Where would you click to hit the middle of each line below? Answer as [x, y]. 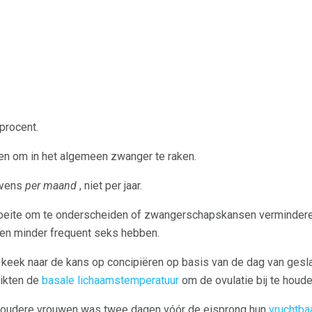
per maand [51, 186]
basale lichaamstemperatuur [110, 281]
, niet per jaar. [109, 186]
